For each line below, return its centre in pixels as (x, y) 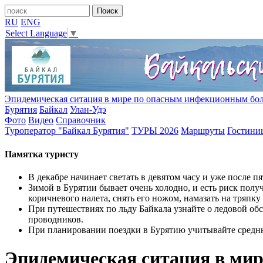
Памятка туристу (42, 154)
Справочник (81, 120)
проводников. (56, 219)
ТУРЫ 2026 (155, 131)
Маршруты (203, 131)
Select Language (36, 33)
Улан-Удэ (88, 110)
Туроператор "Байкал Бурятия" (67, 131)
